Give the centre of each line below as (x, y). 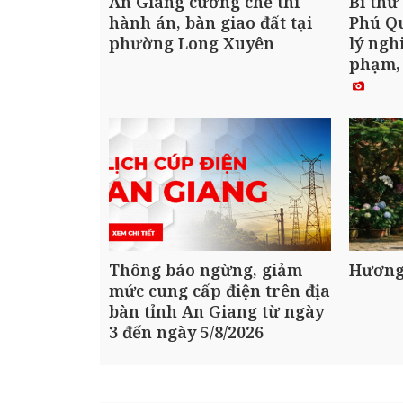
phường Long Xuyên (192, 43)
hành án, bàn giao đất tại (210, 22)
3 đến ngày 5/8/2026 (186, 332)
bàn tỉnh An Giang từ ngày (216, 312)
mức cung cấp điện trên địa (219, 291)
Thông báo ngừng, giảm (206, 270)
